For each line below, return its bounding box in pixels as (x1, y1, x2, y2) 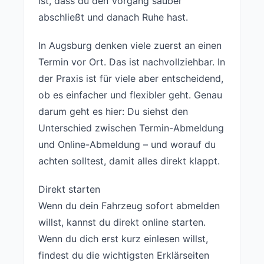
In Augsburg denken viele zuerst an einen (38, 39, 222, 51)
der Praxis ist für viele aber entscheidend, (38, 72, 223, 84)
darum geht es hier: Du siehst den (38, 105, 188, 117)
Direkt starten (38, 183, 100, 195)
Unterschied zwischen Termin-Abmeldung (38, 122, 224, 134)
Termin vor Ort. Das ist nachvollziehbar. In (38, 56, 225, 68)
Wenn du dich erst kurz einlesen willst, (38, 233, 208, 245)
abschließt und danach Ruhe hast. (38, 11, 188, 23)
